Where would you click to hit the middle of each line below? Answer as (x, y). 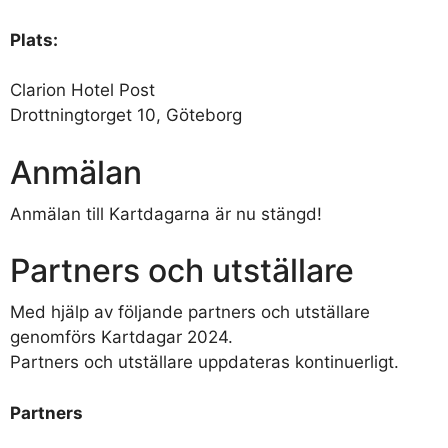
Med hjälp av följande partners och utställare (190, 312)
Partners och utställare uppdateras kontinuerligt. (204, 362)
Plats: (34, 39)
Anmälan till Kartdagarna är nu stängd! (166, 213)
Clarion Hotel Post (82, 90)
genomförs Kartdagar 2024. (121, 337)
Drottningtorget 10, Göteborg (126, 115)
